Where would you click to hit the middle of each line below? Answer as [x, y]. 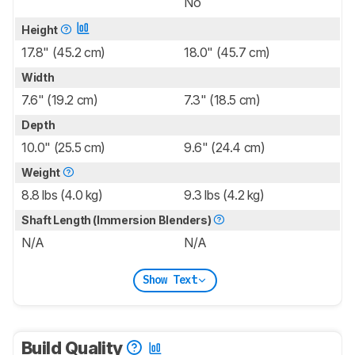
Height [41, 29]
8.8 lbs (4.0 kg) [62, 195]
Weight [42, 172]
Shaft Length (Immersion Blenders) [118, 219]
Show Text [170, 280]
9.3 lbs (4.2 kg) [224, 195]
